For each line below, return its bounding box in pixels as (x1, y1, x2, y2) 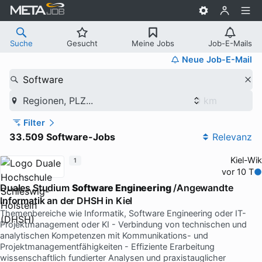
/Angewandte (171, 181, 233, 194)
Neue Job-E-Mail (182, 54, 252, 65)
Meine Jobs (132, 38, 174, 48)
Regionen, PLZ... (22, 94, 93, 106)
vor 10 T (222, 166, 254, 177)
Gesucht (67, 38, 98, 48)
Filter (23, 117, 45, 128)
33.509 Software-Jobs (9, 130, 115, 143)
